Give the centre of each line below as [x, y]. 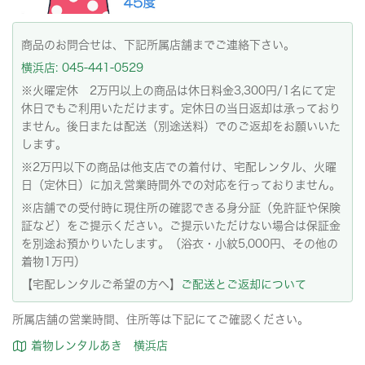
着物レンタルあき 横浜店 [97, 345]
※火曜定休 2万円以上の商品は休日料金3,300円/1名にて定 [178, 90]
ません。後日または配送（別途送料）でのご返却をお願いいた [181, 126]
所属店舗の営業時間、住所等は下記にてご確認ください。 [161, 319]
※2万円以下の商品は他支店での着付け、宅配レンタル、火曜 [179, 167]
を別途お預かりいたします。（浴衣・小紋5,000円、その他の [180, 243]
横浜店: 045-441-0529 [82, 67]
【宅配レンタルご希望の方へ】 [101, 284]
